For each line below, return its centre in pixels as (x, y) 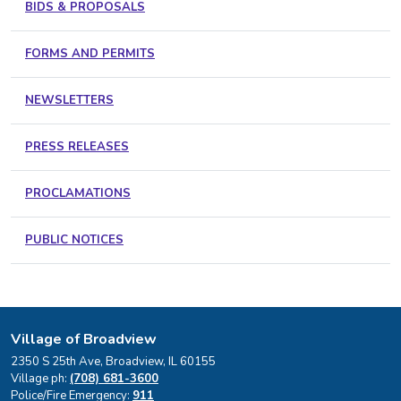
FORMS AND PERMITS (90, 53)
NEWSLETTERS (69, 100)
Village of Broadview (84, 339)
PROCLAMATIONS (78, 193)
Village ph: (40, 378)
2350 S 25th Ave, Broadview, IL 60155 (113, 361)
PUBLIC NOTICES (74, 239)
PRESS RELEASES (77, 146)
